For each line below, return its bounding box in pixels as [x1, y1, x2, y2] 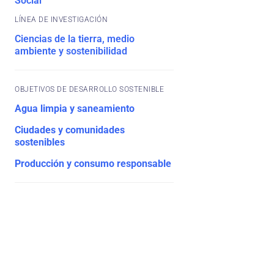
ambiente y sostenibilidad [15, 45, 127, 57]
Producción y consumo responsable [15, 158, 171, 169]
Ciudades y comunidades [15, 124, 125, 136]
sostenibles [15, 136, 65, 148]
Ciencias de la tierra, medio [15, 33, 135, 45]
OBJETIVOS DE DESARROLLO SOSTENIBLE [15, 85, 164, 94]
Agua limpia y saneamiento [15, 103, 135, 114]
